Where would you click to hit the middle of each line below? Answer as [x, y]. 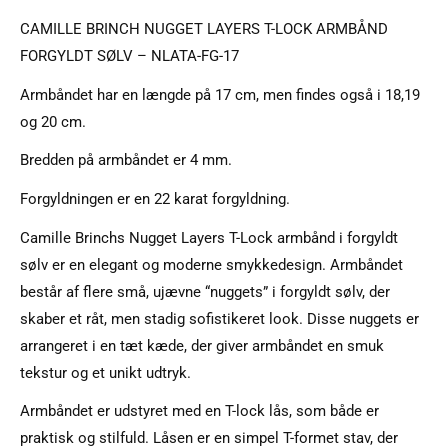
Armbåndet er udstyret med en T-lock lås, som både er [199, 411]
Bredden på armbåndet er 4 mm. [126, 160]
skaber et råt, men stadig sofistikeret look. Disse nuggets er [219, 318]
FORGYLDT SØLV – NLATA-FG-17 [129, 55]
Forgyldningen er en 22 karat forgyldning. [155, 199]
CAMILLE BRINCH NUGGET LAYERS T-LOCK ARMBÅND [204, 28]
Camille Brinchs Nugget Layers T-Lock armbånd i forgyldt [209, 237]
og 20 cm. [53, 121]
